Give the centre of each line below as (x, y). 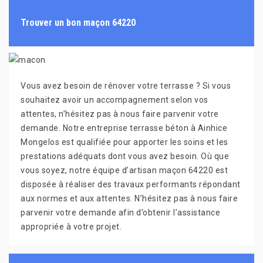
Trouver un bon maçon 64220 (78, 22)
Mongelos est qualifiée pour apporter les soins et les (124, 142)
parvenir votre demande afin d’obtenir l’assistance (120, 213)
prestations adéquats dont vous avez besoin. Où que (125, 156)
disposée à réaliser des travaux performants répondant (131, 185)
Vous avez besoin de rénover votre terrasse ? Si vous (126, 86)
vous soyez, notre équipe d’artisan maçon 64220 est (124, 171)
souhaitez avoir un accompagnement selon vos (114, 100)
